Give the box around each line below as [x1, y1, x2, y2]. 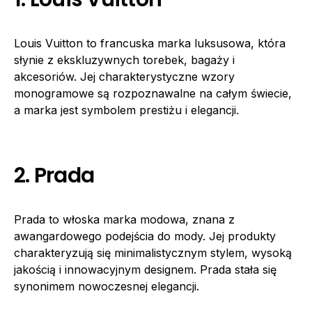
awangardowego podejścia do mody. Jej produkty [14, 229, 276, 243]
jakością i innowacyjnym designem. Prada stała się [14, 263, 276, 276]
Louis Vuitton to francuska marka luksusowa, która [14, 36, 286, 50]
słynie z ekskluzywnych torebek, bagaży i [14, 53, 235, 67]
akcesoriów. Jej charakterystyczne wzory [14, 70, 235, 84]
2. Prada [14, 161, 94, 190]
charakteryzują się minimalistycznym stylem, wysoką [14, 246, 292, 260]
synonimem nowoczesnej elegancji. [14, 279, 199, 293]
